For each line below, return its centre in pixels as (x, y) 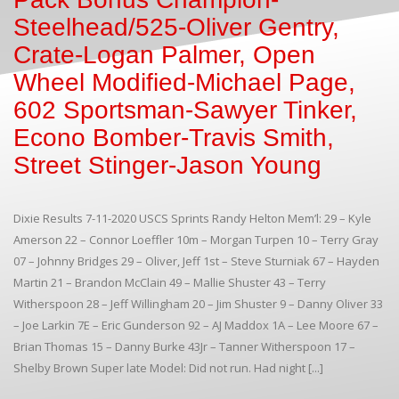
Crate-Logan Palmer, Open (164, 54)
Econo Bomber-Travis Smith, (174, 137)
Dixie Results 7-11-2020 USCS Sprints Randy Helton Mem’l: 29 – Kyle (192, 218)
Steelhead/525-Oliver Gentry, (176, 27)
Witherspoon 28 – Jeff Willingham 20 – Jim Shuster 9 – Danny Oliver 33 (198, 303)
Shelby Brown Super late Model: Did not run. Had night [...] (168, 367)
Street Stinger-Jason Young (167, 165)
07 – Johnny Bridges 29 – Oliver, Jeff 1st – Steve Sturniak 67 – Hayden (196, 261)
